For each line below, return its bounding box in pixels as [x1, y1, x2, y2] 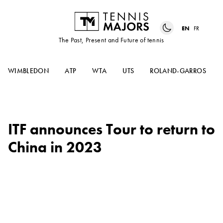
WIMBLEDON [8, 66, 49, 76]
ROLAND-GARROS [150, 66, 206, 76]
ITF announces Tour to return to [8, 120, 215, 139]
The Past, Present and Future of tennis [59, 35, 164, 45]
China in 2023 [8, 138, 102, 157]
